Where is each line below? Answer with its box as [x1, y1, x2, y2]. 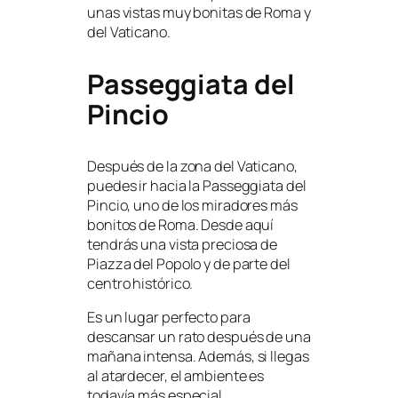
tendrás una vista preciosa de [87, 235, 278, 255]
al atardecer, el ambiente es [87, 366, 265, 386]
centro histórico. [87, 274, 194, 294]
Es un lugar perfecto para [87, 307, 251, 328]
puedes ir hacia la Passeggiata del [87, 176, 306, 196]
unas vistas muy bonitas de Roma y [87, 3, 311, 23]
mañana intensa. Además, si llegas [87, 346, 309, 367]
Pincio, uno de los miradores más [87, 195, 298, 216]
